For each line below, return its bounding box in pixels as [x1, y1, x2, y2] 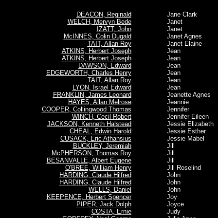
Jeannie [147, 98, 189, 106]
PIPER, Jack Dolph [76, 200, 131, 208]
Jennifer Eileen [147, 113, 209, 120]
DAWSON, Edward [78, 62, 131, 69]
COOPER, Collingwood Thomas [41, 106, 131, 113]
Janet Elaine [147, 40, 202, 47]
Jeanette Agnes [147, 91, 211, 98]
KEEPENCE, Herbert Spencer [46, 193, 131, 200]
